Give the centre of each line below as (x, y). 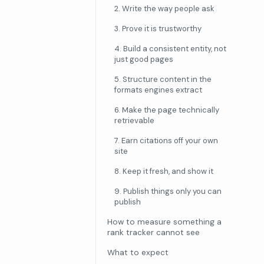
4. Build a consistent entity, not (170, 48)
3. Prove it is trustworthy (158, 28)
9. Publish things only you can (168, 191)
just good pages (144, 59)
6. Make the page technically (167, 110)
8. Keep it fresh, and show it (164, 171)
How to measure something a (164, 222)
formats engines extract (158, 90)
